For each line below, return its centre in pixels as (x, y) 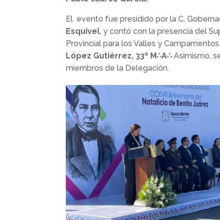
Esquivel (83, 31)
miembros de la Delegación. (118, 68)
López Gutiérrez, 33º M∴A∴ (119, 56)
